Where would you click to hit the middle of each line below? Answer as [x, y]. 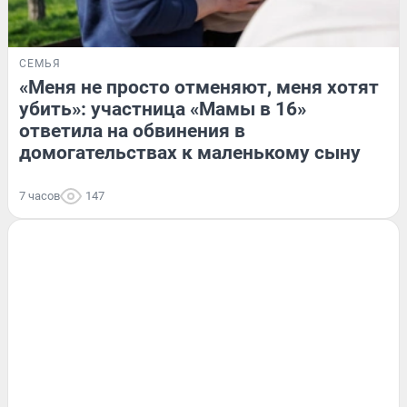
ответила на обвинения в [132, 130]
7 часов [40, 195]
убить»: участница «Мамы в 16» [163, 109]
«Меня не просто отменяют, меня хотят [199, 87]
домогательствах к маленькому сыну [190, 152]
